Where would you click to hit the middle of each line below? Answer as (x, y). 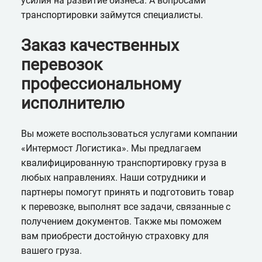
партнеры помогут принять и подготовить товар (127, 192)
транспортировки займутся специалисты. (112, 15)
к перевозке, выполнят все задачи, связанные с (125, 207)
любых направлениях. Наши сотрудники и (113, 178)
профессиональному (101, 84)
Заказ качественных (100, 45)
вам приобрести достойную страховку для (115, 236)
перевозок (61, 64)
